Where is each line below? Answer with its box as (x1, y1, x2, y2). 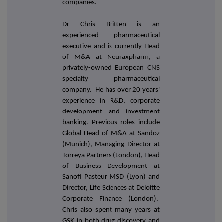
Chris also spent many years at (62, 206, 160, 214)
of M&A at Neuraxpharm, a (62, 54, 160, 61)
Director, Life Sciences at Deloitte (62, 184, 160, 192)
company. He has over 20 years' (62, 86, 160, 94)
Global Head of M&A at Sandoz (62, 130, 160, 138)
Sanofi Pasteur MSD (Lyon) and (62, 173, 160, 181)
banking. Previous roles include (62, 119, 160, 127)
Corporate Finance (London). (62, 195, 160, 203)
